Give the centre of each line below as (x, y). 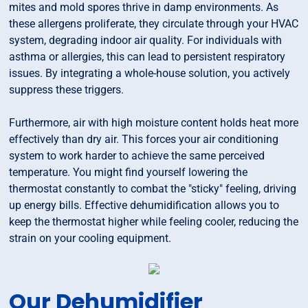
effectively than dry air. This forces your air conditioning (144, 140)
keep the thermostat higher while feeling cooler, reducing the (154, 222)
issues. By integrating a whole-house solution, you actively (150, 74)
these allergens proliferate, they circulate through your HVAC (154, 24)
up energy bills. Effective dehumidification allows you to (144, 206)
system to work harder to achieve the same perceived (137, 156)
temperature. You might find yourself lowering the (129, 173)
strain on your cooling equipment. (90, 239)
